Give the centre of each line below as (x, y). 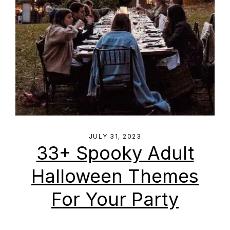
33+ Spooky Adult (115, 153)
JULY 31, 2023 (115, 136)
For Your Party (115, 199)
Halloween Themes (115, 176)
